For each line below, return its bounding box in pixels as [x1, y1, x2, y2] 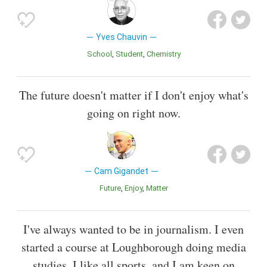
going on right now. [86, 105, 181, 121]
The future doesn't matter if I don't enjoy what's [18, 87, 249, 103]
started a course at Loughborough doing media [21, 239, 246, 256]
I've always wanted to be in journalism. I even [23, 221, 244, 238]
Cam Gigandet [94, 166, 149, 176]
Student [120, 49, 143, 58]
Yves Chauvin [95, 32, 147, 42]
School [92, 49, 112, 58]
